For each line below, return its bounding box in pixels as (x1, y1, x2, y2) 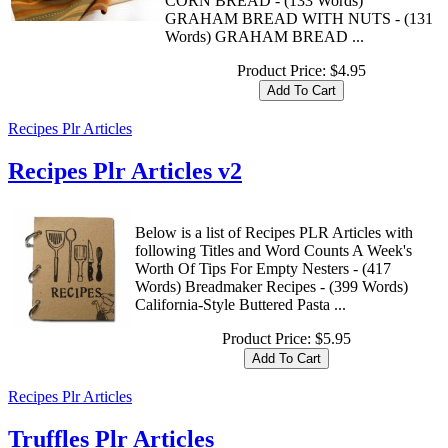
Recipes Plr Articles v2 (8, 158, 242, 185)
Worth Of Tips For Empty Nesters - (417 (135, 260, 391, 278)
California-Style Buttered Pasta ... (135, 296, 346, 314)
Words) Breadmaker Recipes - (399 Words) (135, 278, 408, 296)
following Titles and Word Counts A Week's (135, 242, 412, 260)
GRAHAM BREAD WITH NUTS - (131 (165, 10, 433, 28)
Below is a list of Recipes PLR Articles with (135, 224, 413, 242)
